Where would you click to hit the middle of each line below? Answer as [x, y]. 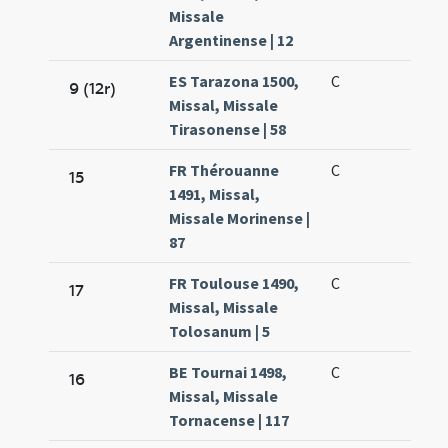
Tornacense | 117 [229, 420]
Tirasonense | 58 [228, 129]
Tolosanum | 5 [220, 331]
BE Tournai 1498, [228, 372]
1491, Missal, [215, 194]
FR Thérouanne [224, 170]
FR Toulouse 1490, [234, 283]
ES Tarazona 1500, [234, 81]
